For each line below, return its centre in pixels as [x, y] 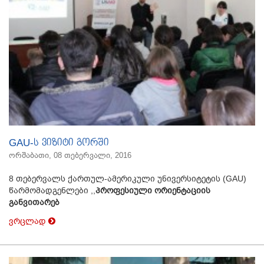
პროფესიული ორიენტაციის [153, 191]
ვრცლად [29, 221]
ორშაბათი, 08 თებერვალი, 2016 [70, 156]
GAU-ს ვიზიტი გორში [59, 143]
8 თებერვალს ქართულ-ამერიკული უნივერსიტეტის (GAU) [128, 179]
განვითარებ [34, 202]
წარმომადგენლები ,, [52, 191]
